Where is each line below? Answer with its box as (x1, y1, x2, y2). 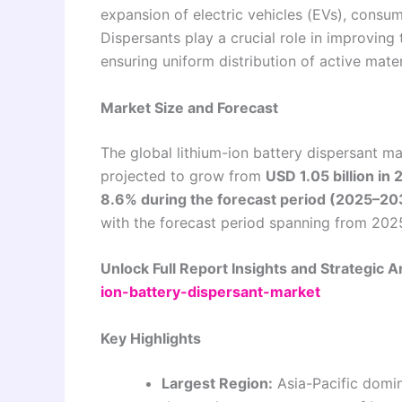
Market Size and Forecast (100, 98, 278, 117)
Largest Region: (162, 373, 273, 392)
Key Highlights (100, 328, 201, 347)
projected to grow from (100, 166, 266, 185)
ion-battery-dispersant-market (100, 283, 320, 301)
